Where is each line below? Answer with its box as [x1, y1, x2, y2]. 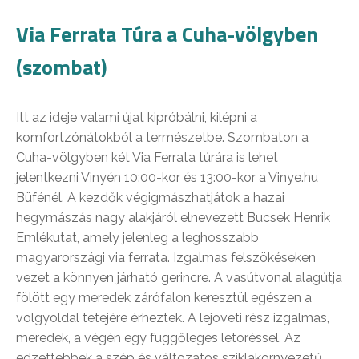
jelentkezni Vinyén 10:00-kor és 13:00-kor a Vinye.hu [16, 170, 318, 186]
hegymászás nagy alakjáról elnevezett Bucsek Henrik [16, 210, 330, 226]
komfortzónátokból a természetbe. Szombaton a [16, 130, 309, 146]
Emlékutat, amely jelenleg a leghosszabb [16, 230, 259, 246]
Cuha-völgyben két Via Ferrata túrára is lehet [16, 150, 278, 166]
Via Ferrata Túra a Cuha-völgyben [16, 18, 318, 50]
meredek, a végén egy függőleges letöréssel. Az [16, 330, 301, 346]
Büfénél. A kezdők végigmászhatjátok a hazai [16, 190, 284, 206]
